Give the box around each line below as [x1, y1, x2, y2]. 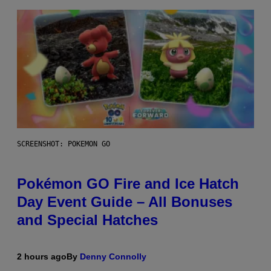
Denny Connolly [80, 251, 146, 261]
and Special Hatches [17, 211, 158, 228]
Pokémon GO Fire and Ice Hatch [17, 175, 239, 192]
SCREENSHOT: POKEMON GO [17, 139, 110, 148]
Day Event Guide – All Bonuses [17, 193, 232, 210]
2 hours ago [17, 251, 67, 261]
